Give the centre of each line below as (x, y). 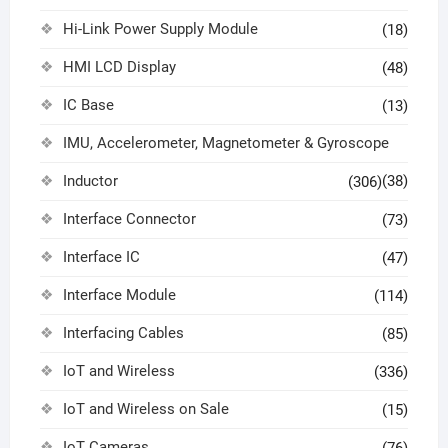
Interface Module (119, 295)
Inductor (90, 181)
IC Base (88, 105)
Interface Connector (129, 219)
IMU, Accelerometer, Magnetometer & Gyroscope (225, 143)
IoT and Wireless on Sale (145, 409)
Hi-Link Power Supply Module (160, 29)
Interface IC (101, 257)
